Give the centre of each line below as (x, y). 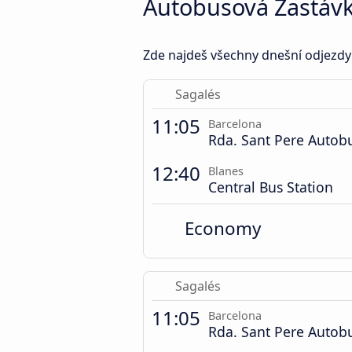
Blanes (226, 170)
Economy (223, 228)
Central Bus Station (271, 187)
